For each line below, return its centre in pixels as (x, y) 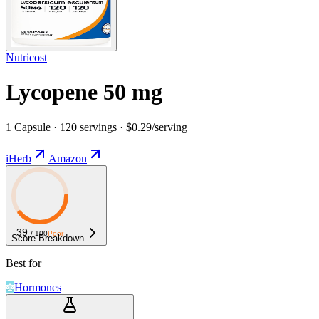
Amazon (68, 158)
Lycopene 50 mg (84, 92)
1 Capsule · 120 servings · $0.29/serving (96, 127)
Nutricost (26, 57)
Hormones (38, 287)
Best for (23, 263)
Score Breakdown (48, 238)
